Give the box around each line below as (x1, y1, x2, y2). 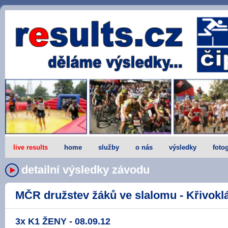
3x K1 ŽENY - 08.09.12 (15, 216, 110, 226)
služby (98, 143, 119, 151)
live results (13, 143, 48, 151)
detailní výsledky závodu (21, 163, 150, 176)
